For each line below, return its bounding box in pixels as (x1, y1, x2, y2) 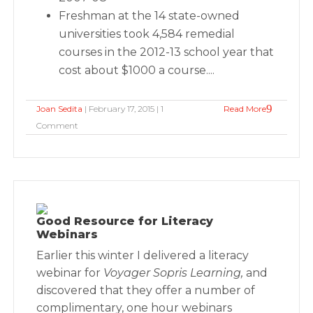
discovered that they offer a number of (36, 284, 256, 297)
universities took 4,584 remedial (59, 27, 235, 41)
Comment (36, 120, 79, 131)
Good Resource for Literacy (36, 214, 214, 228)
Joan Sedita (36, 103, 83, 114)
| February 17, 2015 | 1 (82, 103, 164, 114)
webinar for (36, 266, 104, 279)
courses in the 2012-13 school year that (59, 45, 275, 59)
